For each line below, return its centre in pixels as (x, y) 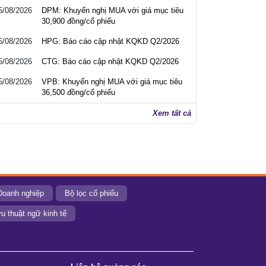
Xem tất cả (172, 113)
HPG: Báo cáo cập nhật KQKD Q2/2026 (110, 41)
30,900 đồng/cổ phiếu (78, 21)
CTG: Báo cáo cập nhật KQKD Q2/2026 (110, 61)
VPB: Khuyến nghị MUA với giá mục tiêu (112, 82)
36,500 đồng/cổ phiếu (78, 92)
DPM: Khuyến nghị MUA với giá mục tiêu (113, 10)
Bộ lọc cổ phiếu (91, 193)
